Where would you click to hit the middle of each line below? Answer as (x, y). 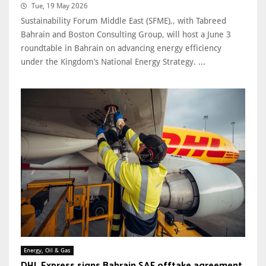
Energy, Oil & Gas (47, 251)
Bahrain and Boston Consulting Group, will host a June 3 (126, 34)
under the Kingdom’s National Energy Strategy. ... (113, 61)
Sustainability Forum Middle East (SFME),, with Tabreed (123, 20)
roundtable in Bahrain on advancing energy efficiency (121, 48)
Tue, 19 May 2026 (60, 6)
